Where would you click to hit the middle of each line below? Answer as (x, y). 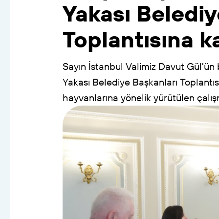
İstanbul (106, 66)
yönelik (136, 98)
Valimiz (141, 66)
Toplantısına (128, 39)
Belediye (111, 82)
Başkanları (155, 82)
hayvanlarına (90, 98)
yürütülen (174, 98)
